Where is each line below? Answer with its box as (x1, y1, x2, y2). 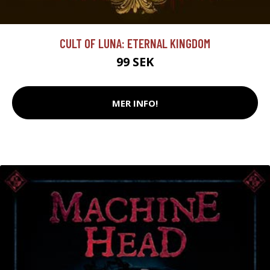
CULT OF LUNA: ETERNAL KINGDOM (60, 36, 210, 51)
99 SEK (116, 54, 154, 71)
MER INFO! (112, 96, 158, 109)
